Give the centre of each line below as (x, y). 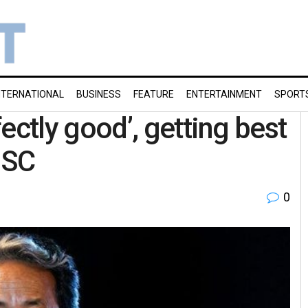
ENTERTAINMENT (224, 94)
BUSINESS (99, 94)
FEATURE (154, 94)
